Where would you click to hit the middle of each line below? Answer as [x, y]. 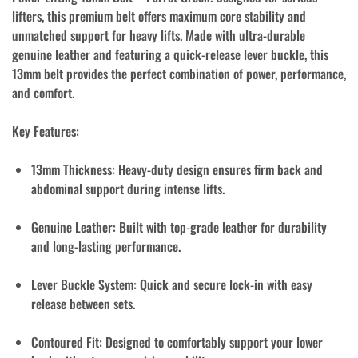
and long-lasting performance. [106, 246]
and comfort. [43, 93]
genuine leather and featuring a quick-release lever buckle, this [170, 54]
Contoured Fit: [67, 342]
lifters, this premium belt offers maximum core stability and [159, 16]
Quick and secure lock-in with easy [225, 284]
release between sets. [83, 304]
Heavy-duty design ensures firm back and [219, 169]
